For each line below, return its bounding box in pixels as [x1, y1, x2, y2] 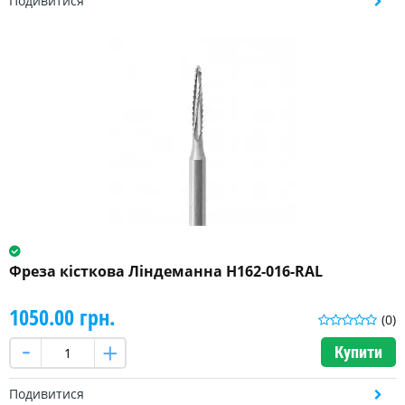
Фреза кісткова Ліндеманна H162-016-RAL [9, 261, 323, 282]
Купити [334, 343, 382, 363]
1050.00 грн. [9, 302, 115, 333]
